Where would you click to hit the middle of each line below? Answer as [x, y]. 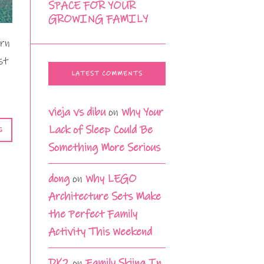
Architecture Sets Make [105, 197]
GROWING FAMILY [98, 19]
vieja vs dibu [77, 113]
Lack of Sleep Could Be [100, 130]
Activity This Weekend [100, 232]
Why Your [142, 113]
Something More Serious [104, 148]
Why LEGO [111, 179]
